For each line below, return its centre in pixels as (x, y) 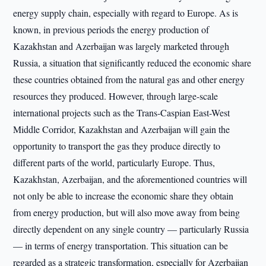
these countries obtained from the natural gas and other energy (129, 79)
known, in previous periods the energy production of (111, 29)
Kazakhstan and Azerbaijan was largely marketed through (121, 46)
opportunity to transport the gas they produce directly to (117, 146)
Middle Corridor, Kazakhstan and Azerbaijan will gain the (122, 129)
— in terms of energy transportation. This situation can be (121, 246)
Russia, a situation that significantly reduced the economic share (132, 63)
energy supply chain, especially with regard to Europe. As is (126, 13)
